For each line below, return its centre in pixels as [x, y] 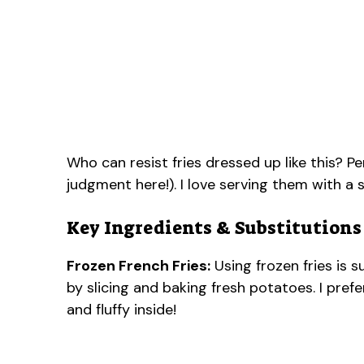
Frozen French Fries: [139, 265]
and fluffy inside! [121, 309]
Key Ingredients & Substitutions [214, 227]
